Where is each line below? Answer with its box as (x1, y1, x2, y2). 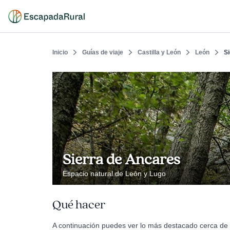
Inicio (52, 49, 68, 56)
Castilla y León (138, 49, 181, 56)
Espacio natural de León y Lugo (63, 169, 166, 178)
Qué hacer (52, 197, 105, 213)
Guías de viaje (82, 49, 123, 56)
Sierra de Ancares (63, 150, 180, 169)
